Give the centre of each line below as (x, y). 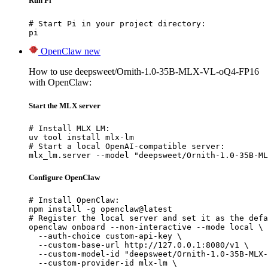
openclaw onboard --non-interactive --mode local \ (146, 227)
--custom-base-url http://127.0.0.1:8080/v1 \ (139, 245)
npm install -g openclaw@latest (100, 209)
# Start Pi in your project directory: (117, 23)
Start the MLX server (65, 105)
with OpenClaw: (60, 82)
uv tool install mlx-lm (81, 137)
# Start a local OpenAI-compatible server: (127, 146)
